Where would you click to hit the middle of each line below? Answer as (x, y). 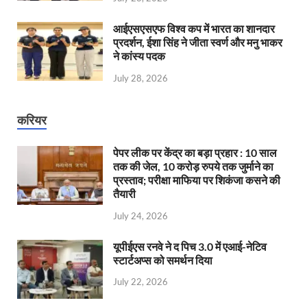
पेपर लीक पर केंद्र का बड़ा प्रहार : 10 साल (195, 152)
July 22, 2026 (140, 282)
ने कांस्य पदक (139, 56)
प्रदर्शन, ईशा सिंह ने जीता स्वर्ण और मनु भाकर (198, 42)
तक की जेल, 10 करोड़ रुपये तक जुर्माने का (193, 166)
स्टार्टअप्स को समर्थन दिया (163, 260)
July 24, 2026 (140, 216)
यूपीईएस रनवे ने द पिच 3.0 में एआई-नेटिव (190, 246)
